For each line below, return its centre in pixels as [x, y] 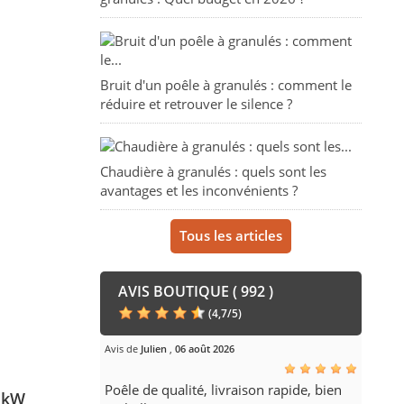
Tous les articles [230, 236]
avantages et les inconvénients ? [198, 191]
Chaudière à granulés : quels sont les [213, 172]
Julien [153, 349]
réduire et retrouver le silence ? [196, 104]
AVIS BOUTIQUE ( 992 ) [195, 292]
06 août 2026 [204, 349]
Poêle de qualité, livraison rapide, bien [223, 390]
